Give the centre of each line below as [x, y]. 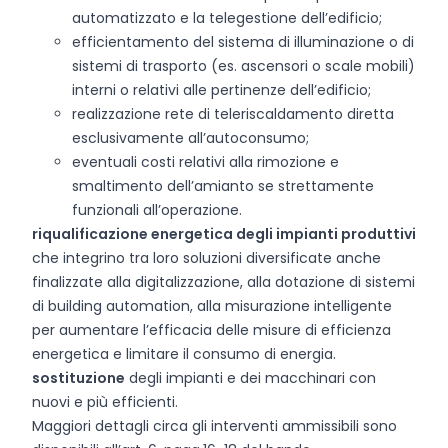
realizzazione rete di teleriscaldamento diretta [233, 114]
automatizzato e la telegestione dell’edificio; [227, 18]
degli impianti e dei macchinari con [250, 378]
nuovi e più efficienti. [105, 402]
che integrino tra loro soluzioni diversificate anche [206, 258]
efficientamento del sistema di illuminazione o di [243, 42]
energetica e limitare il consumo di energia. [184, 354]
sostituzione [78, 378]
